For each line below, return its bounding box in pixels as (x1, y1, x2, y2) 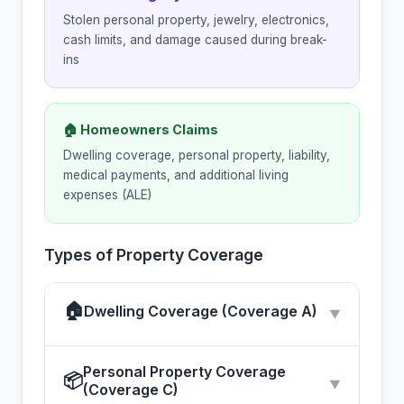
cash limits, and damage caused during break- (63, 32, 327, 48)
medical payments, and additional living (63, 168, 289, 183)
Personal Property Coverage (83, 363, 286, 381)
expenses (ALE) (63, 188, 151, 203)
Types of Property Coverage (44, 245, 263, 265)
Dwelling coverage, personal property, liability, (63, 148, 330, 163)
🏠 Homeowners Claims (63, 122, 218, 138)
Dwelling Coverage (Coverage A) (84, 301, 317, 320)
